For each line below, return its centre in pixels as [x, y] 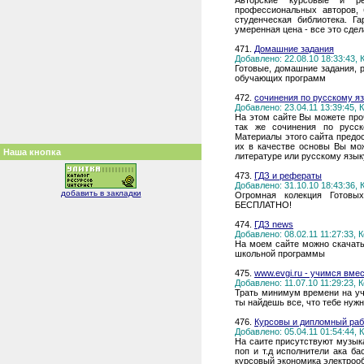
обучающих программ [280, 78]
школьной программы [280, 253]
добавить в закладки [101, 193]
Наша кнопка [32, 152]
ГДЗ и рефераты [288, 175]
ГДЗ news [274, 224]
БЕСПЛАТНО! [263, 205]
